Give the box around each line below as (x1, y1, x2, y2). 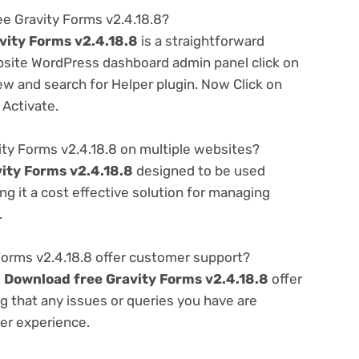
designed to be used (133, 162, 265, 179)
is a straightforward (138, 32, 264, 49)
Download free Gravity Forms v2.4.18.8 (4, 271, 268, 288)
